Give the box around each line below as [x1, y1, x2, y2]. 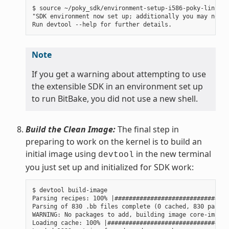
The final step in [115, 123, 179, 135]
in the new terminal [133, 148, 211, 159]
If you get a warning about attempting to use [31, 68, 206, 80]
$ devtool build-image [32, 186, 107, 194]
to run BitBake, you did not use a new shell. [31, 93, 198, 104]
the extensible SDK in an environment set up [31, 80, 203, 92]
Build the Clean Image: [25, 123, 116, 135]
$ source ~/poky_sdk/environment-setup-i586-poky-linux [32, 4, 222, 12]
